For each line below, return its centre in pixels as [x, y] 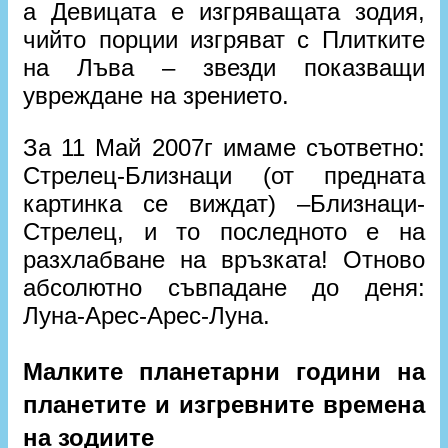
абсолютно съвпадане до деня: [224, 287]
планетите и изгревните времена [224, 404]
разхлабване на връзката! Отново [224, 259]
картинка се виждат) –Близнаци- [224, 203]
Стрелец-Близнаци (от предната [224, 175]
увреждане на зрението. [156, 95]
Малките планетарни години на [224, 371]
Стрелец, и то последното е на [224, 231]
